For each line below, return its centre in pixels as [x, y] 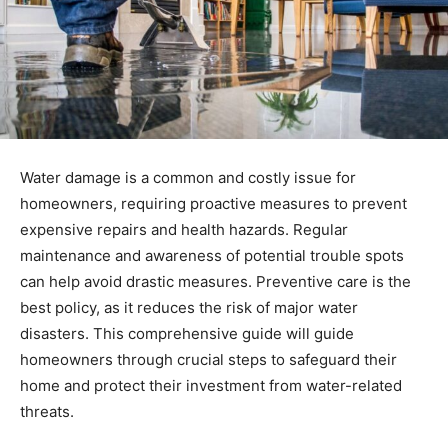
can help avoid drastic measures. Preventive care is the [215, 281]
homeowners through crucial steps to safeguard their [208, 359]
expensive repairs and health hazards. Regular [184, 229]
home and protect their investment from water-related [211, 385]
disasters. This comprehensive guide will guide [187, 333]
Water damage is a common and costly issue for [188, 177]
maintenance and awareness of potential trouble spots [212, 255]
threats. [47, 411]
